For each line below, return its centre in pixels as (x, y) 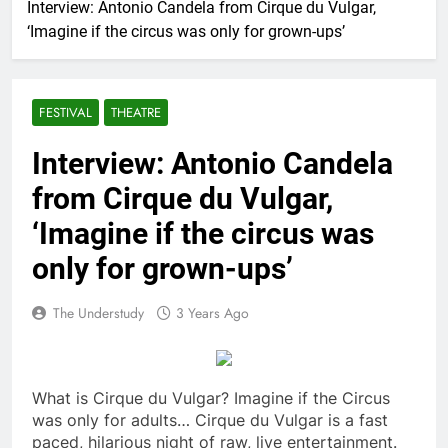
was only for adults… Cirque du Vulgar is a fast (210, 420)
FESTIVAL (65, 113)
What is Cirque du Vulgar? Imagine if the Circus (211, 398)
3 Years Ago (212, 313)
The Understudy (98, 313)
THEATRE (136, 113)
